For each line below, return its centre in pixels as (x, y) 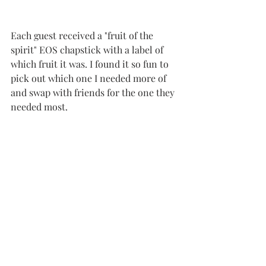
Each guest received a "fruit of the (83, 35)
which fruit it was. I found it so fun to (91, 64)
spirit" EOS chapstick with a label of (88, 49)
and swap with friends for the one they (94, 92)
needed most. (40, 106)
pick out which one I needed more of (90, 78)
